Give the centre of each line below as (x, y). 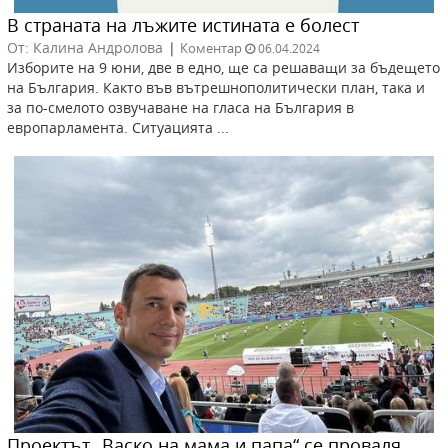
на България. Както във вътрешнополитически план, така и (216, 88)
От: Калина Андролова (85, 48)
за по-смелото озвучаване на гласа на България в (180, 108)
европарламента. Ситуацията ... (118, 128)
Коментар (211, 48)
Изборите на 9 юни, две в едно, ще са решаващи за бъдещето (223, 68)
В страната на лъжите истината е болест (183, 25)
